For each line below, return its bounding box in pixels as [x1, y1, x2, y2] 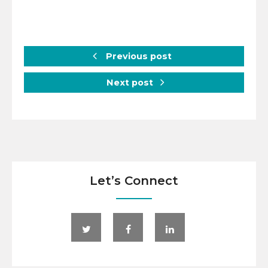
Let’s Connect [90, 173, 178, 188]
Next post [106, 77, 156, 88]
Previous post [103, 51, 172, 62]
